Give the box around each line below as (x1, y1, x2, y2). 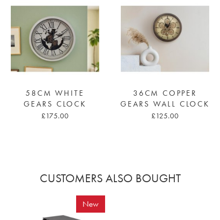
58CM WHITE (26, 88, 84, 98)
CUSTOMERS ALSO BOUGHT (39, 170, 181, 186)
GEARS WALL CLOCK (120, 99, 210, 109)
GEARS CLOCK (24, 99, 86, 109)
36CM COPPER (133, 88, 197, 98)
